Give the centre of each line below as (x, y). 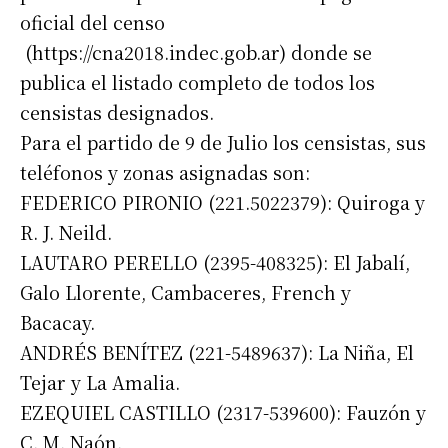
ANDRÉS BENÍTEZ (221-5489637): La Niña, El (217, 352)
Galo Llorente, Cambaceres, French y (185, 292)
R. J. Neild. (66, 232)
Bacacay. (57, 322)
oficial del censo (92, 22)
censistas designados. (117, 112)
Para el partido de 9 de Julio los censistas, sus (223, 142)
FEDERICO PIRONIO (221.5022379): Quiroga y (222, 202)
